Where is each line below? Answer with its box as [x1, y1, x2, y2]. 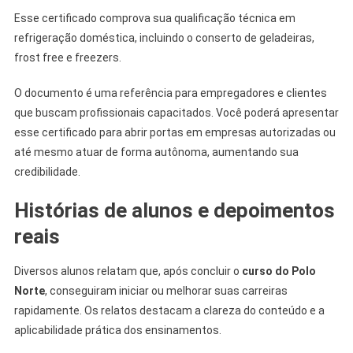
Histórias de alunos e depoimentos [13, 198, 335, 222]
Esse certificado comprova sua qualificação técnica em [13, 11, 295, 24]
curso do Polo [241, 264, 316, 277]
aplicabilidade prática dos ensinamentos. [13, 323, 221, 336]
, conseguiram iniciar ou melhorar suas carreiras [44, 284, 288, 297]
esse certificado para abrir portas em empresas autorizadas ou [13, 125, 336, 139]
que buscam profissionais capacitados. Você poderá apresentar [13, 106, 339, 119]
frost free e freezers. [13, 50, 121, 64]
